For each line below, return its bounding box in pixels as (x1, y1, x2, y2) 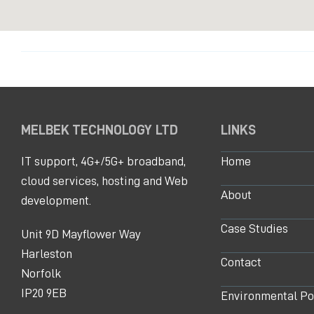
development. (21, 194, 91, 207)
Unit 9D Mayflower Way (21, 228, 141, 241)
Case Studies (221, 222, 288, 235)
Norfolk (21, 267, 61, 280)
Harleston (21, 247, 72, 261)
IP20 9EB (21, 287, 67, 300)
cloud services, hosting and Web (21, 175, 188, 188)
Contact (221, 256, 261, 269)
